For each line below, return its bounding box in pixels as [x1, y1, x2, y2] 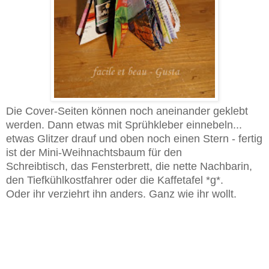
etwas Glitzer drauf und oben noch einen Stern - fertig [6, 133, 262, 145]
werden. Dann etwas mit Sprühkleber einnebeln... [6, 119, 242, 131]
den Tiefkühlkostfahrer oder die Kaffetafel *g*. [6, 174, 226, 187]
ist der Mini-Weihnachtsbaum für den [6, 147, 185, 159]
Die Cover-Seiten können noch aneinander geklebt [6, 105, 248, 118]
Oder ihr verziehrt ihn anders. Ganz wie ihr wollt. [6, 188, 237, 201]
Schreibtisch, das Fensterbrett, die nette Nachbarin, [6, 160, 252, 173]
